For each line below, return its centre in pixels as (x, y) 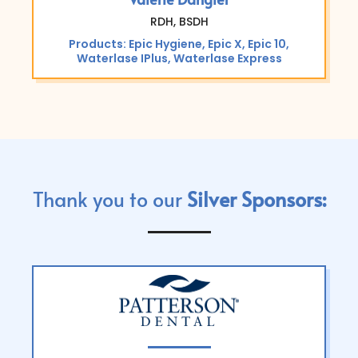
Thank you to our (109, 198)
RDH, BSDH (179, 21)
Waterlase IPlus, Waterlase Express (179, 58)
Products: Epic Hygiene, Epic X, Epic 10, (179, 44)
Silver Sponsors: (256, 198)
